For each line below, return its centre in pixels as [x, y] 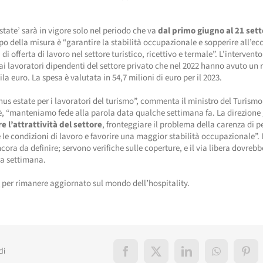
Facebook [145, 256]
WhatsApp [238, 256]
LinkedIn [205, 256]
